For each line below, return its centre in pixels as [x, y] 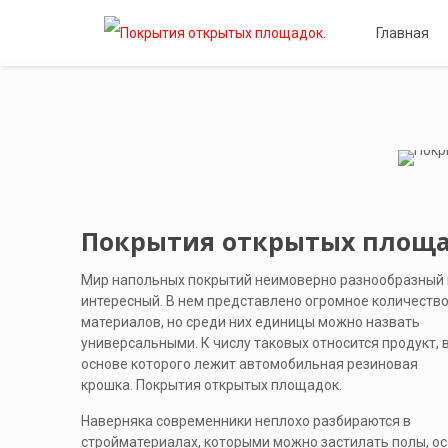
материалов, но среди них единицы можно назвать [250, 322]
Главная [402, 32]
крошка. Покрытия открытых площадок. [211, 385]
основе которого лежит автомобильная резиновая [249, 364]
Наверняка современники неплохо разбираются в [245, 421]
